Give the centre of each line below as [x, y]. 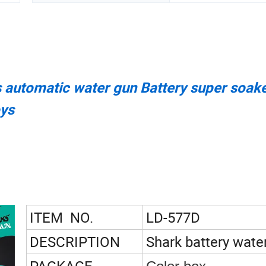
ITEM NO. [61, 218]
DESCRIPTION [75, 242]
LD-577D [173, 218]
